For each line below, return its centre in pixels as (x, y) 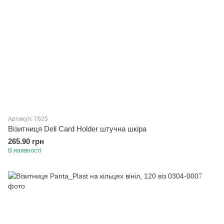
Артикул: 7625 (28, 119)
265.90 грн (26, 141)
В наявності (25, 150)
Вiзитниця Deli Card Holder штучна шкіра (77, 129)
